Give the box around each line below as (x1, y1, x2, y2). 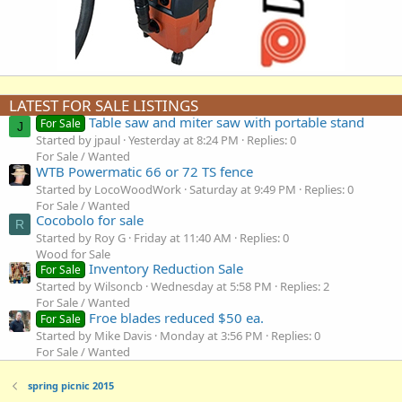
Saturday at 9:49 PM (189, 180, 296, 197)
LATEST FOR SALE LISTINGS (9, 95, 198, 117)
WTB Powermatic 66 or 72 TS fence (36, 162, 253, 180)
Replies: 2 (280, 278, 329, 295)
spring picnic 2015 (27, 379, 114, 392)
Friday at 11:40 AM (134, 230, 232, 247)
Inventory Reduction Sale (89, 259, 244, 278)
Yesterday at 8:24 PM (128, 132, 239, 149)
